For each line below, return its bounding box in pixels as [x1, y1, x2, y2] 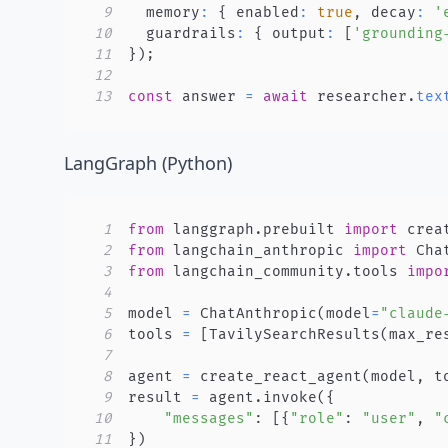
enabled [227, 4, 299, 21]
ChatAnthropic [191, 305, 317, 322]
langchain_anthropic [164, 242, 353, 259]
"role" [290, 410, 344, 427]
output [263, 25, 326, 42]
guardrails [128, 25, 236, 42]
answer [173, 88, 245, 105]
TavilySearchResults [209, 326, 380, 343]
